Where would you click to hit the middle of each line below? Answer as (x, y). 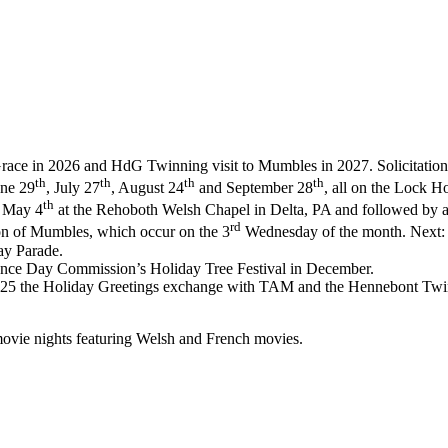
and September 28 (254, 187)
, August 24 (147, 187)
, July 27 (73, 187)
